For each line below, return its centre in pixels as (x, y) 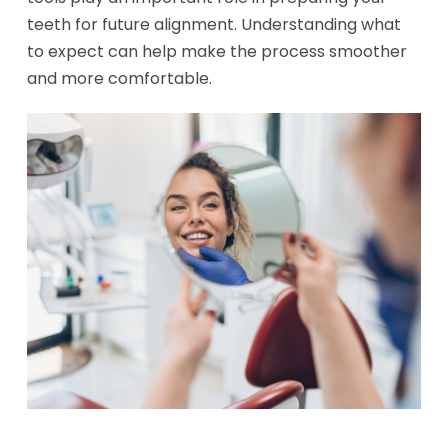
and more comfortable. (119, 78)
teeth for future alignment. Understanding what (213, 24)
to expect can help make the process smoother (216, 51)
